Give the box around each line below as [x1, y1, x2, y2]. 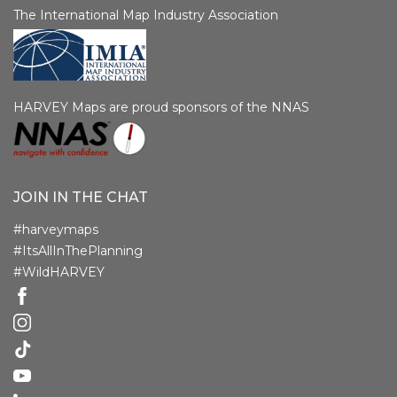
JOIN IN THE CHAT [13, 188, 148, 206]
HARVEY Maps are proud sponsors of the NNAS [13, 99, 309, 116]
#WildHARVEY [13, 263, 105, 280]
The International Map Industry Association [13, 6, 278, 23]
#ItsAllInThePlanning [13, 242, 143, 259]
